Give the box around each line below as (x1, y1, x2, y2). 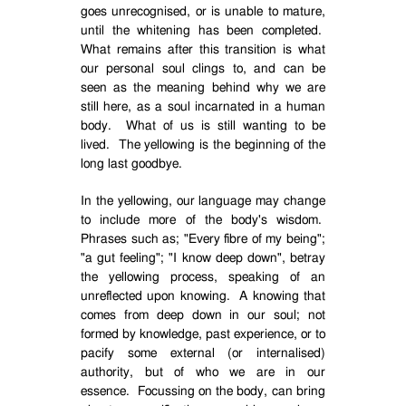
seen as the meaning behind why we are (81, 82, 325, 94)
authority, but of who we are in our (81, 366, 325, 379)
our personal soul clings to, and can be (81, 63, 325, 75)
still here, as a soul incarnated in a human (81, 101, 325, 113)
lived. (81, 139, 110, 151)
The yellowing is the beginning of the (118, 139, 325, 151)
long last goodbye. (81, 158, 182, 170)
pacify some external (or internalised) (81, 347, 325, 360)
